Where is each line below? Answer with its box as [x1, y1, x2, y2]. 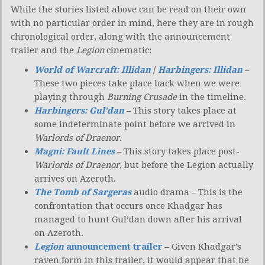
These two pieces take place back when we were [34, 77, 240, 89]
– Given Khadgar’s [163, 241, 241, 252]
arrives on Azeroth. [34, 173, 116, 184]
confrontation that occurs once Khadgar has [34, 200, 222, 211]
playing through [34, 91, 107, 102]
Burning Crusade [107, 91, 177, 102]
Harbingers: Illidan [158, 64, 243, 75]
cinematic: [104, 44, 151, 56]
